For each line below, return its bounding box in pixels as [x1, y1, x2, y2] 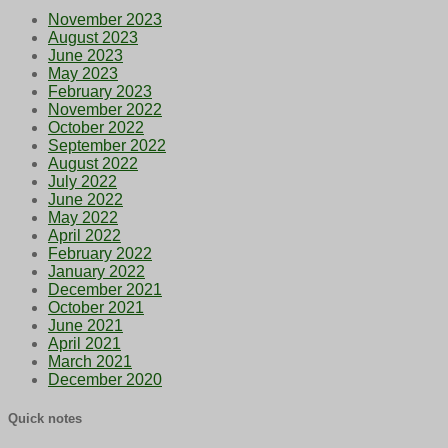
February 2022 [48, 245, 152, 263]
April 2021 [48, 335, 121, 353]
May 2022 [48, 209, 118, 227]
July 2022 [48, 173, 117, 191]
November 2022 [48, 101, 162, 119]
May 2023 [48, 65, 118, 83]
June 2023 [48, 47, 123, 65]
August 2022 [48, 155, 138, 173]
